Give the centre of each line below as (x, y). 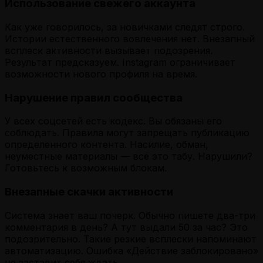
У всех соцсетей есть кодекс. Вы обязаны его (113, 121)
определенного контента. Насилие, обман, (107, 145)
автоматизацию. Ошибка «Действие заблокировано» (131, 250)
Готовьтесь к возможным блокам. (86, 168)
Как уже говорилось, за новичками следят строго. (125, 27)
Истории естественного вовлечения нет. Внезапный (130, 38)
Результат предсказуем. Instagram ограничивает (120, 62)
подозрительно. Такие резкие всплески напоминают (131, 239)
